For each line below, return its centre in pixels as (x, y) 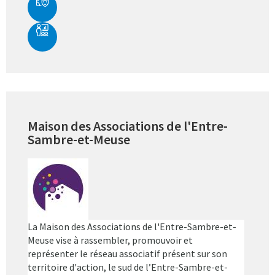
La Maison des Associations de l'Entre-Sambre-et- (132, 227)
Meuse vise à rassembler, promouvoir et (110, 240)
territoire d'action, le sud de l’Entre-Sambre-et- (128, 267)
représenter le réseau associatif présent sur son (127, 254)
